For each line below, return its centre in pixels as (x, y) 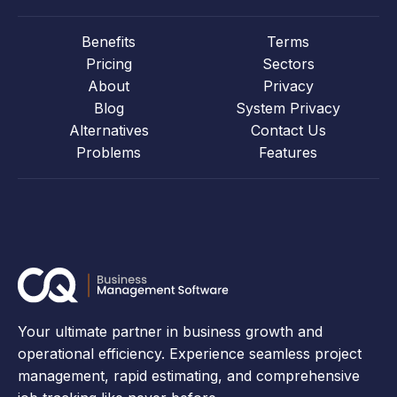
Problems (109, 152)
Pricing (109, 63)
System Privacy (288, 108)
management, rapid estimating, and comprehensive (189, 375)
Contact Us (288, 130)
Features (288, 152)
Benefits (109, 41)
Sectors (288, 63)
